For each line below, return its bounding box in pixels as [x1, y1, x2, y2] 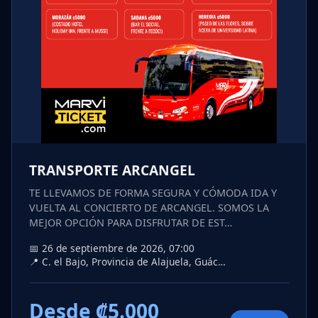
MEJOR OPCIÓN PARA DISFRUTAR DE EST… [29, 216, 232, 230]
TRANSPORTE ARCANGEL [29, 160, 195, 180]
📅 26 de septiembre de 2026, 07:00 [29, 241, 194, 256]
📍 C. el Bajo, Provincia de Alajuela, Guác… [29, 255, 226, 269]
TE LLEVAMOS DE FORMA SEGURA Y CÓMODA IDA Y [29, 186, 277, 200]
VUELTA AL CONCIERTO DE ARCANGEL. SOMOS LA [29, 201, 269, 215]
